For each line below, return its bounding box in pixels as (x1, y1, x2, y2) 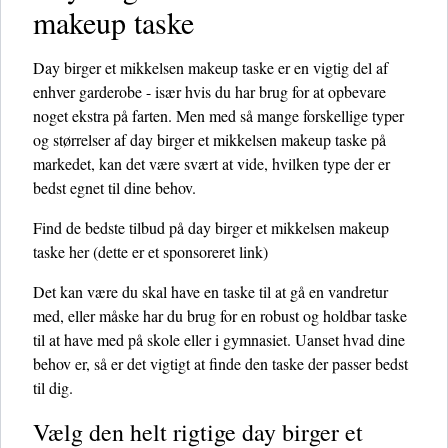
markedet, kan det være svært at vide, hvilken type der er (33, 153, 390, 174)
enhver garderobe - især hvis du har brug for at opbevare (33, 81, 386, 102)
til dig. (33, 377, 73, 398)
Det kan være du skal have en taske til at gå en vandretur (33, 281, 388, 302)
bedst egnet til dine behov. (33, 177, 196, 198)
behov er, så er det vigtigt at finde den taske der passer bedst (33, 353, 408, 374)
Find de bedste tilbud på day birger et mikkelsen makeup (33, 217, 389, 238)
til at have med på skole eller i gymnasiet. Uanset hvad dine (33, 329, 405, 350)
